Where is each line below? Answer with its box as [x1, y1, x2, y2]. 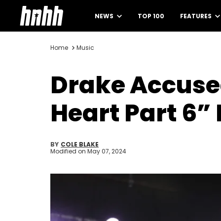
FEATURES [180, 12, 213, 20]
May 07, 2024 [87, 147, 126, 155]
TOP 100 [138, 12, 164, 20]
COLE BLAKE [61, 140, 99, 148]
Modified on [50, 147, 87, 155]
